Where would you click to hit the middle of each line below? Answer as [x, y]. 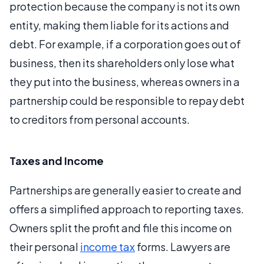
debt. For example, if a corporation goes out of [125, 44]
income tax [108, 246]
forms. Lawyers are [183, 246]
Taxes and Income [57, 160]
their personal [45, 246]
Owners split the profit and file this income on [121, 227]
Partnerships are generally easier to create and [126, 190]
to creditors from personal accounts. [100, 119]
